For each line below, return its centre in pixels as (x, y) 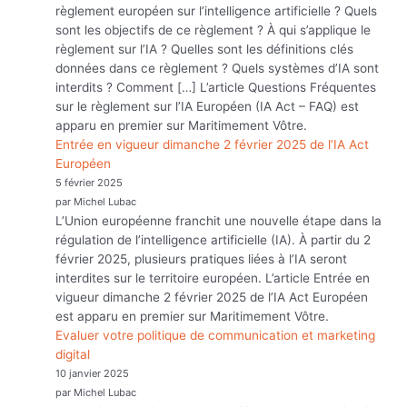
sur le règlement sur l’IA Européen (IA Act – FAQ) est (208, 106)
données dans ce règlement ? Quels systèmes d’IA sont (218, 68)
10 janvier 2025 (93, 373)
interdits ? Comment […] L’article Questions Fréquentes (216, 87)
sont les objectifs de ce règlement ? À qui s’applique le (213, 30)
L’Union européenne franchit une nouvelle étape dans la (219, 220)
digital (73, 354)
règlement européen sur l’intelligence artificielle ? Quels (217, 10)
